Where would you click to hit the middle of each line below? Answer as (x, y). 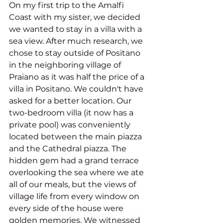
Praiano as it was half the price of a (78, 77)
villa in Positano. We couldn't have (77, 89)
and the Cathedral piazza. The (69, 148)
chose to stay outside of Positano (76, 53)
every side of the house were (67, 208)
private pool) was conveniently (71, 124)
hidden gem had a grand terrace (75, 160)
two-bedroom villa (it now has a (72, 112)
